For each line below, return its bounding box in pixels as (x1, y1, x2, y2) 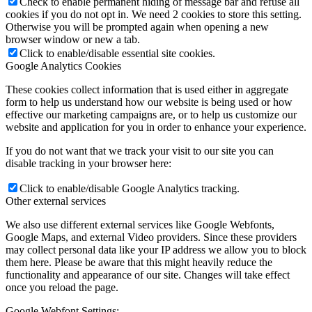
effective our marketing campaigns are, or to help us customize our (6, 108, 297, 120)
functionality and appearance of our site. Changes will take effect (6, 268, 290, 281)
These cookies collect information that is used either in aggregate (6, 83, 288, 95)
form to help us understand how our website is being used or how (6, 95, 292, 108)
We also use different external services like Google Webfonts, (6, 218, 274, 231)
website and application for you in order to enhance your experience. (6, 120, 306, 133)
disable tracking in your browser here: (6, 157, 171, 169)
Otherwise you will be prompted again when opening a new (6, 20, 269, 33)
